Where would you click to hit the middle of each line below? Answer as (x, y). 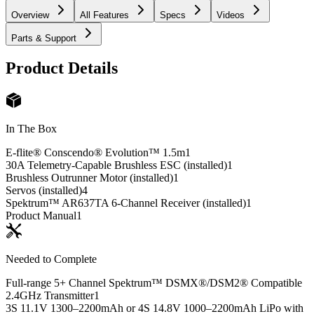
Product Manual (41, 216)
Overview (30, 15)
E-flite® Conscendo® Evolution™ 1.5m (95, 153)
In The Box (31, 129)
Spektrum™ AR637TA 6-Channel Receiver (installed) (126, 203)
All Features (104, 15)
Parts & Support (44, 38)
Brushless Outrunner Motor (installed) (89, 178)
